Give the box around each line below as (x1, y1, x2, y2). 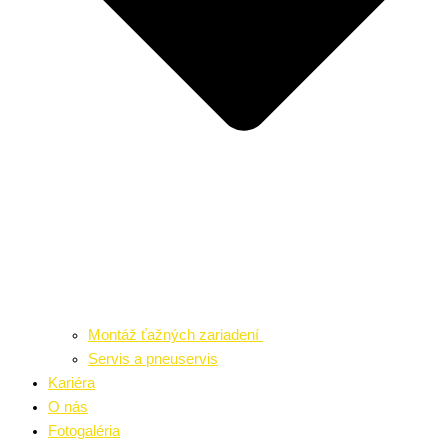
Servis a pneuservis (88, 351, 218, 368)
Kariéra (48, 375, 95, 392)
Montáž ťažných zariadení (88, 327, 263, 344)
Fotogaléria (48, 423, 120, 440)
